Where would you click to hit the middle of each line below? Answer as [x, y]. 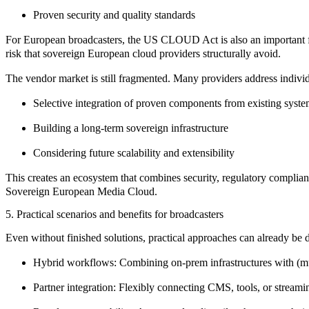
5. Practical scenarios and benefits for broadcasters [114, 214]
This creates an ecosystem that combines [94, 178]
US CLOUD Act [181, 40]
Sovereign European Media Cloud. [81, 192]
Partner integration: [74, 287]
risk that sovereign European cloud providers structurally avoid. [143, 54]
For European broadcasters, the [74, 40]
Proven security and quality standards [114, 15]
